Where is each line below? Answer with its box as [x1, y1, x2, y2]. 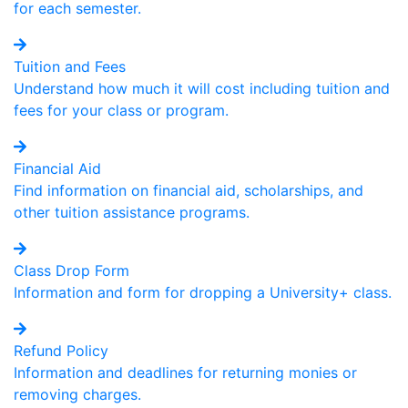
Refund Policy [14, 342, 108, 360]
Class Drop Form [14, 261, 129, 280]
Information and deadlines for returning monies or [14, 363, 357, 382]
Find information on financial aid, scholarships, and [14, 181, 363, 199]
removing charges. [14, 385, 141, 403]
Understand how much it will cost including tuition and [14, 79, 390, 97]
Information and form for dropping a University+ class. [14, 283, 392, 301]
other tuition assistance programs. [14, 203, 250, 221]
